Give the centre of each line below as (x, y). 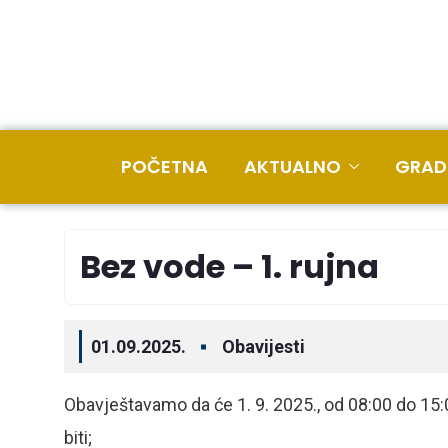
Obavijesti (263, 346)
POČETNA (164, 166)
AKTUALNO (292, 166)
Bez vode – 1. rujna (229, 266)
